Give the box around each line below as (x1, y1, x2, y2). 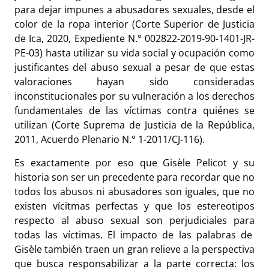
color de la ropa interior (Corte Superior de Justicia (14, 17, 255, 31)
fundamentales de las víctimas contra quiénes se (14, 104, 255, 118)
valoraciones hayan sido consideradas (14, 75, 255, 89)
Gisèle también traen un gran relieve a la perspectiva (14, 242, 255, 256)
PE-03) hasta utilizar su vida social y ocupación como (14, 46, 255, 60)
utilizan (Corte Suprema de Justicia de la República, (14, 118, 255, 132)
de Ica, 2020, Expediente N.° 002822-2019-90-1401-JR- (14, 32, 255, 46)
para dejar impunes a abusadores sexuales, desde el (14, 3, 255, 17)
